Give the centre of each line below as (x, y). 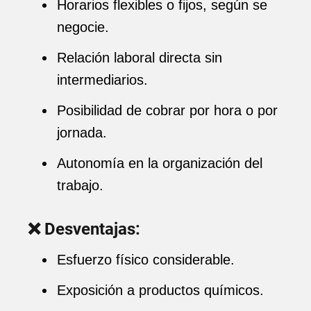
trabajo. (80, 185)
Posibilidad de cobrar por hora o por (167, 110)
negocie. (83, 27)
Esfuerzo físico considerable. (146, 260)
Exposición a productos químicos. (160, 290)
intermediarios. (102, 80)
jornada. (82, 133)
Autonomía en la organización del (160, 163)
